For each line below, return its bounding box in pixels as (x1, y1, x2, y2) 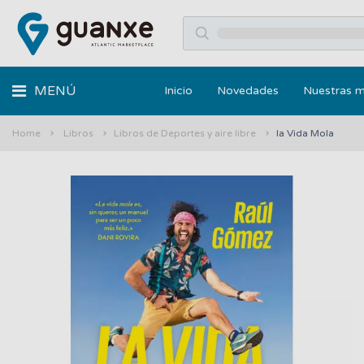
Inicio (164, 84, 193, 97)
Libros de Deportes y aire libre (114, 128, 256, 139)
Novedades (217, 84, 279, 97)
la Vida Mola (276, 128, 334, 139)
